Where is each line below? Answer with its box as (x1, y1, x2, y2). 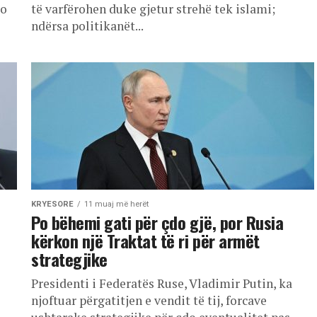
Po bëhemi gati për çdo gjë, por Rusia (31, 209, 284, 235)
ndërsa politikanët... (31, 18, 144, 34)
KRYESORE (31, 200, 74, 209)
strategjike (31, 246, 108, 272)
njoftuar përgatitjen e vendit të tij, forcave (31, 292, 267, 309)
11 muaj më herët (84, 200, 149, 209)
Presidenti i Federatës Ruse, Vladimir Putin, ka (31, 275, 292, 292)
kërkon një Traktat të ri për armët (31, 228, 260, 253)
